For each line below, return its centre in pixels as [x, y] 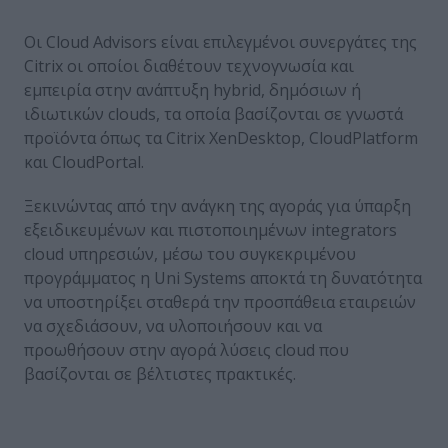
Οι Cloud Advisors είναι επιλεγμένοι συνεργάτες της [220, 41]
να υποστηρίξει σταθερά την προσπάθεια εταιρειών [220, 301]
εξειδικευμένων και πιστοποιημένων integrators [210, 229]
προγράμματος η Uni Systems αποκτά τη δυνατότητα [223, 277]
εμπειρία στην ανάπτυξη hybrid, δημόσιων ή [192, 89]
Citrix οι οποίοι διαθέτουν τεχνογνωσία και [189, 65]
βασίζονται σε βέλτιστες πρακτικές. [160, 373]
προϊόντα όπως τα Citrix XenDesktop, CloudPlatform [221, 137]
